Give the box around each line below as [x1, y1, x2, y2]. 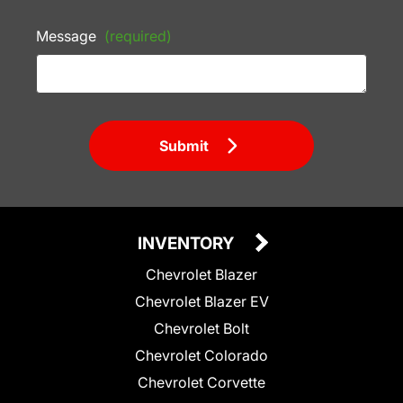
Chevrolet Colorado [135, 346, 268, 365]
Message [36, 27, 100, 46]
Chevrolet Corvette [138, 373, 265, 392]
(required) [104, 27, 172, 46]
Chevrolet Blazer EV [134, 292, 269, 311]
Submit [159, 137, 210, 156]
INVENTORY [138, 233, 237, 255]
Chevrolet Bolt [154, 319, 249, 338]
